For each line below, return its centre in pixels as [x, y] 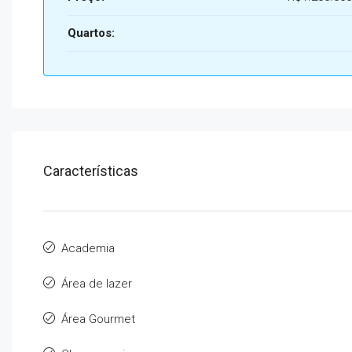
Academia [88, 248]
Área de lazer [97, 284]
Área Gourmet [98, 319]
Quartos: [91, 33]
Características [91, 171]
